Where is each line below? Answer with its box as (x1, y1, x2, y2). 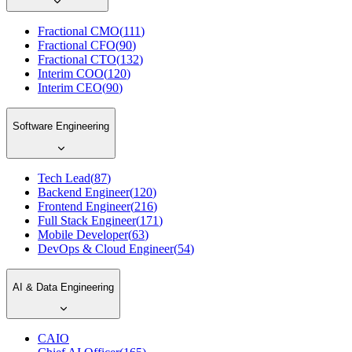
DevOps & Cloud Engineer (38, 241, 174, 255)
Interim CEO (38, 80, 102, 94)
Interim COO (38, 66, 104, 80)
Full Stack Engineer (38, 213, 136, 227)
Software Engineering (13, 120, 109, 133)
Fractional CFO (38, 38, 115, 52)
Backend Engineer (38, 185, 130, 199)
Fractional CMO (38, 24, 119, 38)
